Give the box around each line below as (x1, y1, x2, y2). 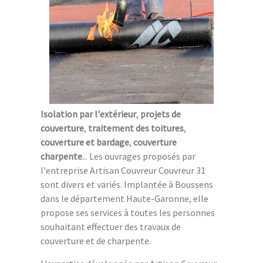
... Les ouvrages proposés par (82, 150, 195, 162)
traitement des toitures (88, 122, 184, 134)
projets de (140, 107, 181, 120)
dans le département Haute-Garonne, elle (41, 192, 208, 204)
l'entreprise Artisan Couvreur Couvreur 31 (41, 164, 205, 176)
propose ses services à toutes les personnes (41, 206, 215, 218)
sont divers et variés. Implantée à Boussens (41, 178, 213, 190)
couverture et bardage (41, 136, 129, 148)
